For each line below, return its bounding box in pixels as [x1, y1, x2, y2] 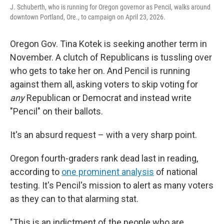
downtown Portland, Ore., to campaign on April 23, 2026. [10, 13, 165, 21]
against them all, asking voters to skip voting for [10, 79, 198, 89]
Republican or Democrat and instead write [24, 92, 191, 103]
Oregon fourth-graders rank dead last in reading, [10, 153, 198, 163]
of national [154, 166, 197, 177]
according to [10, 166, 61, 177]
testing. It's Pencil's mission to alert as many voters [10, 180, 213, 190]
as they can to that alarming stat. [10, 193, 138, 204]
